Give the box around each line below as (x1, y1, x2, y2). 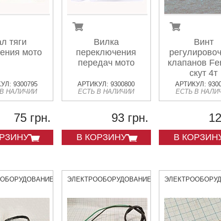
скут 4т (189, 68, 218, 78)
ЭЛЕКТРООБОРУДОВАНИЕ (67, 176, 151, 183)
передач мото (77, 58, 135, 68)
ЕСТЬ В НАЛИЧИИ (78, 88, 135, 95)
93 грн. (111, 111, 148, 124)
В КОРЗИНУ (76, 132, 126, 142)
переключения (76, 47, 137, 57)
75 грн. (14, 111, 51, 124)
